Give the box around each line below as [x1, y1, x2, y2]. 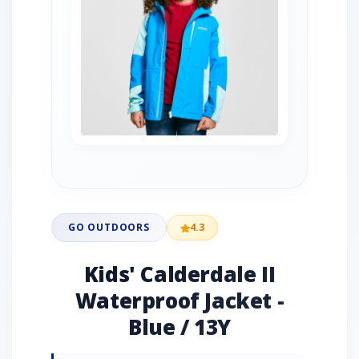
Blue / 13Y [128, 313, 231, 341]
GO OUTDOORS [68, 220, 150, 234]
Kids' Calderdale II [83, 260, 276, 288]
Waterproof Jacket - [75, 286, 284, 315]
